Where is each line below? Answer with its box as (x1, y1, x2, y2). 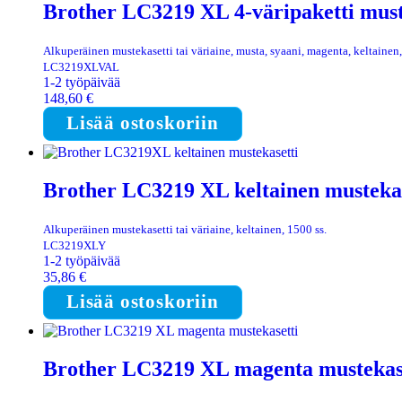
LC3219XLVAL (43, 59, 119, 74)
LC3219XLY (43, 238, 106, 252)
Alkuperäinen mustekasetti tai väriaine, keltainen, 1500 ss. (43, 222, 327, 236)
